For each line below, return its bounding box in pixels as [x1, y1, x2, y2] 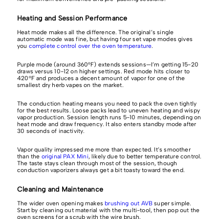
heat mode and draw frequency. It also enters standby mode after [17, 120, 197, 128]
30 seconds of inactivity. [17, 127, 85, 134]
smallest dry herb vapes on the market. [17, 81, 124, 88]
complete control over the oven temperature [28, 42, 152, 49]
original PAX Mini [41, 153, 88, 160]
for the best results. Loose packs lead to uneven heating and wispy [17, 107, 200, 114]
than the [17, 153, 42, 160]
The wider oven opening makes [17, 199, 105, 207]
